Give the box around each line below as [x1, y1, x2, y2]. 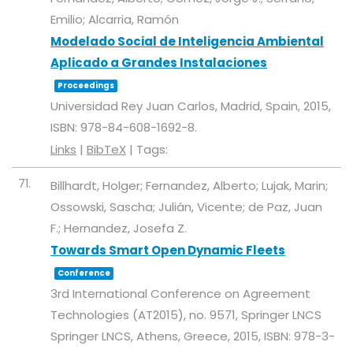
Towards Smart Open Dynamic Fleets [50, 242, 285, 258]
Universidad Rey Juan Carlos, [50, 98, 221, 114]
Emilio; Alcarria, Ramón [50, 11, 179, 28]
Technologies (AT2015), [50, 307, 189, 323]
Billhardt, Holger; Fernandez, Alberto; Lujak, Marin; [50, 177, 328, 194]
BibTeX [87, 141, 126, 158]
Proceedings [58, 80, 114, 91]
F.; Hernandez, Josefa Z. [50, 220, 187, 236]
